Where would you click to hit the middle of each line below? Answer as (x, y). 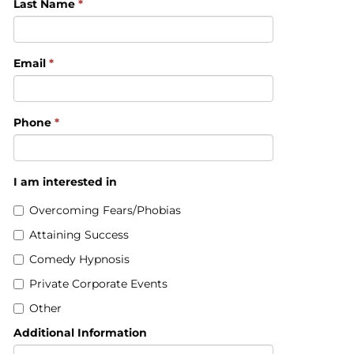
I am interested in (66, 182)
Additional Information (81, 333)
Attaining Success (79, 235)
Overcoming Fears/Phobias (105, 211)
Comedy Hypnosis (80, 260)
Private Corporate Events (99, 284)
